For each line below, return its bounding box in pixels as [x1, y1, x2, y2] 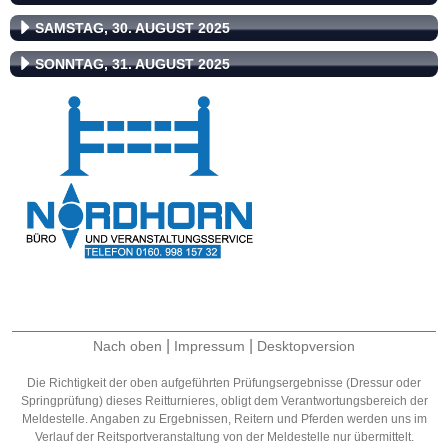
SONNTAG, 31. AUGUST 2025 [35, 56, 230, 72]
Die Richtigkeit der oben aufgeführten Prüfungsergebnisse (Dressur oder [27, 376, 421, 390]
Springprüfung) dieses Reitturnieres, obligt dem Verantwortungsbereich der [20, 394, 428, 408]
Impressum [174, 338, 245, 354]
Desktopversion [257, 338, 355, 354]
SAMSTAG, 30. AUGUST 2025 [35, 20, 230, 36]
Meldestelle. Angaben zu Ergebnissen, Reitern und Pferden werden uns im [21, 412, 427, 426]
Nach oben [93, 338, 162, 354]
